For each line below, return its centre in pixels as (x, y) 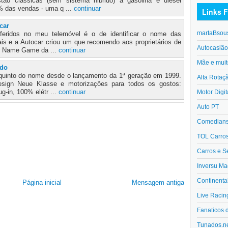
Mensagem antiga (158, 183)
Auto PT (208, 107)
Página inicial (42, 183)
